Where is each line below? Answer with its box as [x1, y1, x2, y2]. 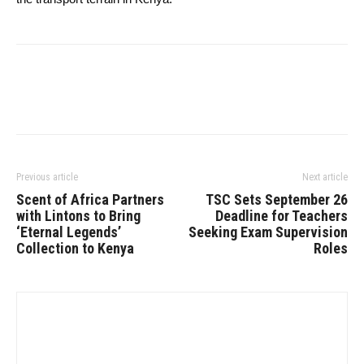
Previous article [16, 171, 78, 183]
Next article [302, 171, 348, 183]
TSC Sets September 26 [206, 191, 348, 208]
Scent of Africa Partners [16, 191, 164, 208]
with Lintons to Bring [16, 207, 141, 224]
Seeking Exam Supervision [188, 223, 348, 240]
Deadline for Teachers [215, 207, 348, 224]
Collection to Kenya [16, 240, 134, 257]
